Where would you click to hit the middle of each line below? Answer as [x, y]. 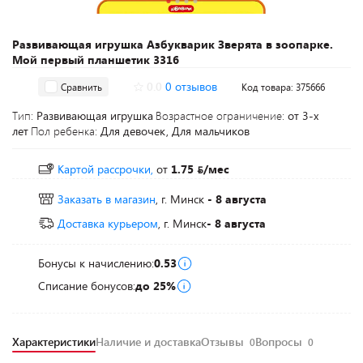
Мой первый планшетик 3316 [96, 60]
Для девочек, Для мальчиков [175, 131]
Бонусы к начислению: [96, 263]
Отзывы [224, 342]
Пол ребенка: [66, 131]
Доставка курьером [108, 223]
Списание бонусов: [87, 286]
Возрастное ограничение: [222, 115]
